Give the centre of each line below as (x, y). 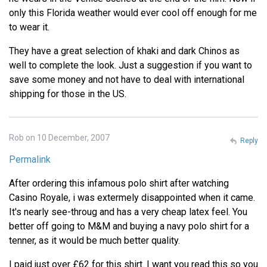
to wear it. (29, 27)
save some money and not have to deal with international (127, 79)
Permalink (30, 159)
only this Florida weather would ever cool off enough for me (133, 13)
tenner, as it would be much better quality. (94, 240)
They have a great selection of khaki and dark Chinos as (124, 51)
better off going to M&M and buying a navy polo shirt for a (129, 226)
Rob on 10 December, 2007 (59, 137)
